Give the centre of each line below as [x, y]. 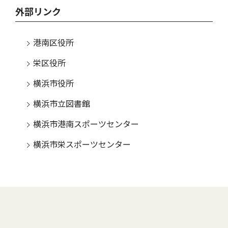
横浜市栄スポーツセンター [82, 145]
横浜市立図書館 [62, 104]
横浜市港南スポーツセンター [86, 125]
